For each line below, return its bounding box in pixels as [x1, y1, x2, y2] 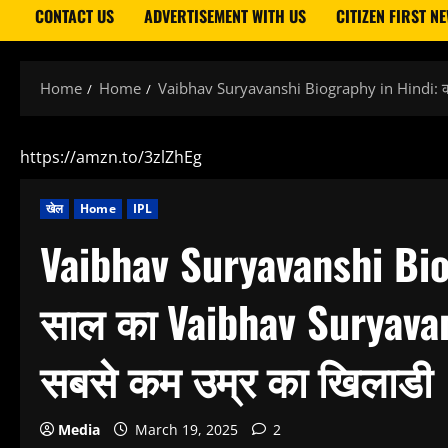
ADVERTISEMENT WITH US [144, 4, 306, 28]
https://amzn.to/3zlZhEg [20, 146, 202, 168]
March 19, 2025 [131, 420, 242, 439]
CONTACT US [35, 4, 114, 28]
